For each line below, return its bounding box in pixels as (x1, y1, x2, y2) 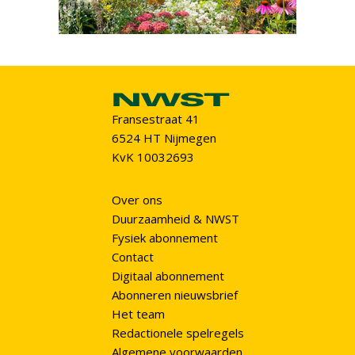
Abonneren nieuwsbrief (111, 287, 238, 303)
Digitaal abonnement (111, 268, 224, 284)
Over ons (111, 192, 162, 208)
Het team (111, 306, 165, 323)
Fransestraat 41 (111, 111, 200, 128)
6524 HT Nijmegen (111, 130, 216, 147)
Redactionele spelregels (111, 325, 244, 342)
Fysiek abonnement (111, 230, 218, 246)
